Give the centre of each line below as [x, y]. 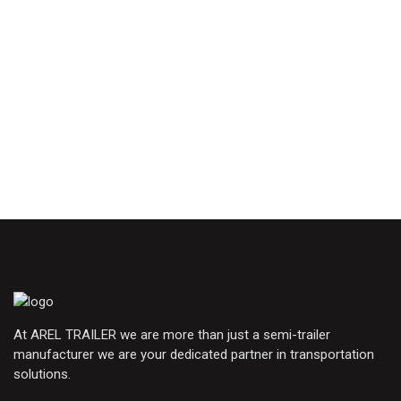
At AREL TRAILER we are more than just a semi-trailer [172, 335]
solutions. [42, 375]
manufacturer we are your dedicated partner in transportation [194, 355]
